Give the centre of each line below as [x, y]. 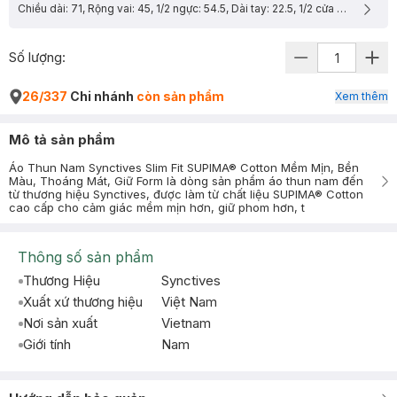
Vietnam [186, 323]
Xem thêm [362, 96]
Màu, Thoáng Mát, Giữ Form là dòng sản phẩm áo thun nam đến [186, 181]
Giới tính [47, 344]
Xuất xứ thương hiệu [83, 302]
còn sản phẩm [180, 96]
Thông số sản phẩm [86, 257]
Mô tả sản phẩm [62, 140]
